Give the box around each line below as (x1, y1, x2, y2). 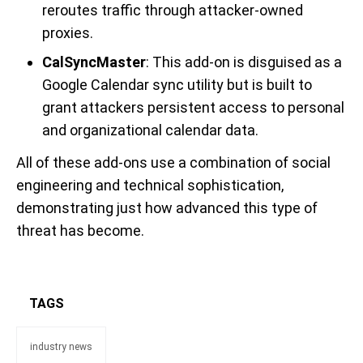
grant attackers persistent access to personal (42, 99, 344, 116)
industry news (30, 341, 92, 352)
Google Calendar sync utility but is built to (42, 76, 312, 93)
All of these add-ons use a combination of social (16, 154, 331, 171)
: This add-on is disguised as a (146, 53, 342, 70)
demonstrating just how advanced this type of (16, 199, 318, 216)
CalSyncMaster (42, 53, 146, 70)
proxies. (42, 24, 93, 41)
